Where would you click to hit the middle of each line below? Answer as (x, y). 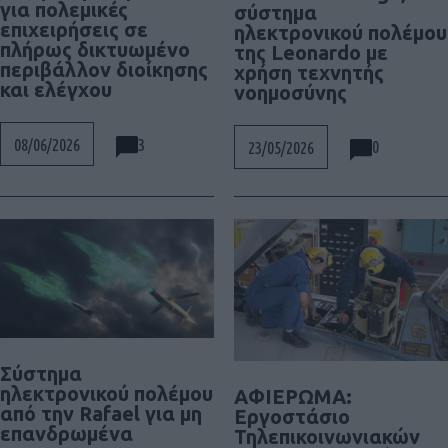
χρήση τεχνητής (309, 72)
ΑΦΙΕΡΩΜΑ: (293, 397)
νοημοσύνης (290, 92)
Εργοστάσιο (292, 417)
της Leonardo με (311, 52)
